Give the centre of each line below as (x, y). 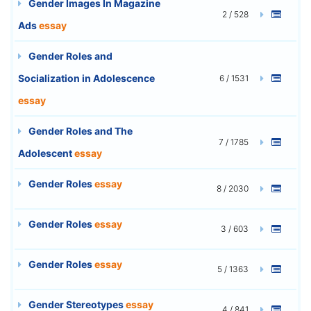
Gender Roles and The (79, 131)
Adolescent (46, 153)
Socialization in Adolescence (86, 78)
